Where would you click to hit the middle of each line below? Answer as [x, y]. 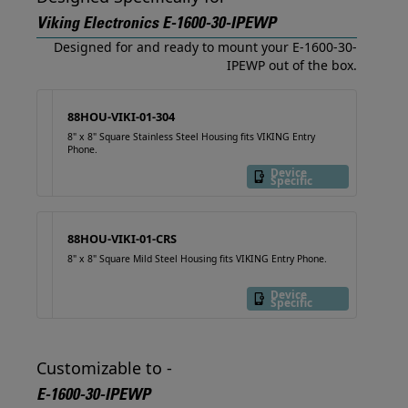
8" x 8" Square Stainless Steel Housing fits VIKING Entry [191, 137]
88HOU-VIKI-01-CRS [122, 239]
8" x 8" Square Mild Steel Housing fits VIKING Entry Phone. [197, 259]
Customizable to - [104, 368]
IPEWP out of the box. [292, 65]
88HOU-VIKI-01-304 [121, 117]
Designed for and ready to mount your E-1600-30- [205, 47]
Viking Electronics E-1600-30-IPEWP [156, 25]
